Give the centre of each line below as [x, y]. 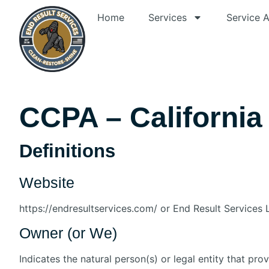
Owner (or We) [68, 233]
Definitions [67, 151]
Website [47, 182]
